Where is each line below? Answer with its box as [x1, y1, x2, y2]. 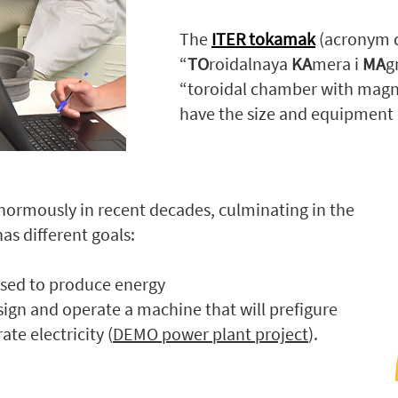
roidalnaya [209, 52, 291, 75]
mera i [312, 52, 362, 75]
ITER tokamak [211, 28, 315, 50]
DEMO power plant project [113, 322, 308, 345]
